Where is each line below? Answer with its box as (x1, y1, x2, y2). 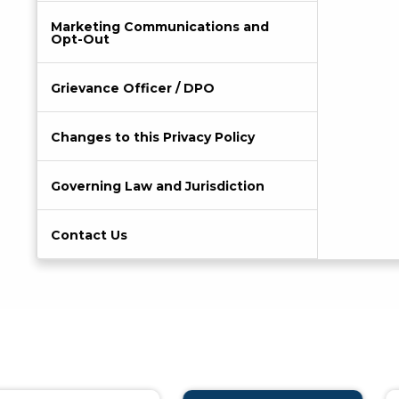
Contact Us (51, 227, 127, 243)
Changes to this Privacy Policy (51, 129, 255, 145)
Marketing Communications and (51, 19, 269, 35)
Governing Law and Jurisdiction (51, 178, 265, 194)
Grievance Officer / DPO (51, 80, 215, 96)
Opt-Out (51, 31, 110, 47)
